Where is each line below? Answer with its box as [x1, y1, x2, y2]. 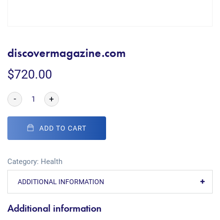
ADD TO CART [39, 124, 86, 132]
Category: [7, 157, 41, 166]
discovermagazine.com [7, 45, 126, 60]
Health [41, 157, 62, 166]
